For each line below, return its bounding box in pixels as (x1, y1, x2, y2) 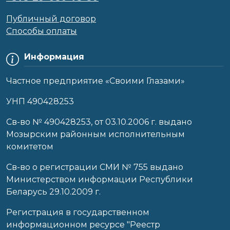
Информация (24, 51, 84, 62)
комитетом (6, 141, 53, 151)
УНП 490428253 (6, 96, 74, 106)
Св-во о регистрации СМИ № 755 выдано (6, 162, 183, 172)
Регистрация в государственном (6, 207, 149, 217)
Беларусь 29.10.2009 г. (6, 186, 101, 197)
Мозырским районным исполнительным (6, 129, 185, 139)
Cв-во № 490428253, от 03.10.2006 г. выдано (6, 117, 192, 127)
